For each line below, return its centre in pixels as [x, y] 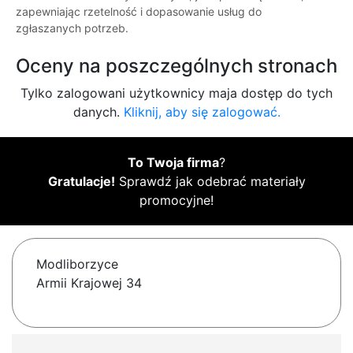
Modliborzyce [77, 264]
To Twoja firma [173, 163]
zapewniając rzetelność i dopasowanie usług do [139, 12]
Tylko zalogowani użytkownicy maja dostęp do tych [176, 93]
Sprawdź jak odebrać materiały [210, 182]
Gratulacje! [81, 182]
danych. [98, 112]
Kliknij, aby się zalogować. [202, 112]
